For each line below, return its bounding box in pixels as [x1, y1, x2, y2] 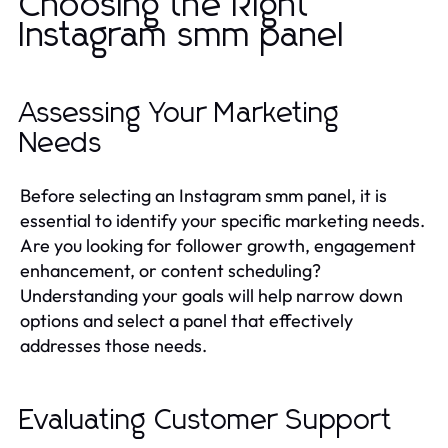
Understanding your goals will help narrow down [20, 283, 403, 307]
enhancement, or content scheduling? [20, 258, 321, 282]
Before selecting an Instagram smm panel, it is [20, 183, 387, 207]
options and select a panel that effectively [20, 308, 353, 332]
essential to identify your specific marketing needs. [20, 208, 425, 232]
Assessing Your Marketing [20, 99, 340, 128]
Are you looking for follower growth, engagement [20, 233, 416, 257]
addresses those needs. [20, 333, 207, 357]
